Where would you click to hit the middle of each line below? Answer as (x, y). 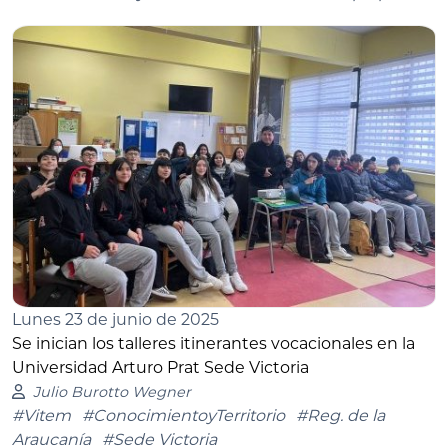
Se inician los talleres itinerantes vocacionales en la (213, 343)
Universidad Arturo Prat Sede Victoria (160, 367)
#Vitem (41, 415)
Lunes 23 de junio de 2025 (115, 319)
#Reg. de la (340, 415)
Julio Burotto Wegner (111, 391)
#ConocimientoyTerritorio (183, 415)
